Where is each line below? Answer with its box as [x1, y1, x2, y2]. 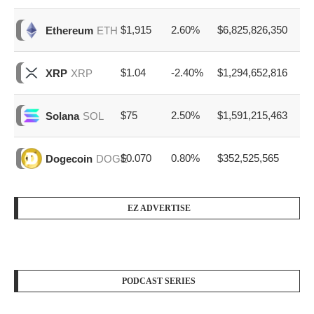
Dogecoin [46, 152, 93, 165]
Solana [46, 109, 79, 122]
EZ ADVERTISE [127, 203, 191, 214]
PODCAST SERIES [122, 276, 196, 287]
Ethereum [46, 24, 93, 36]
